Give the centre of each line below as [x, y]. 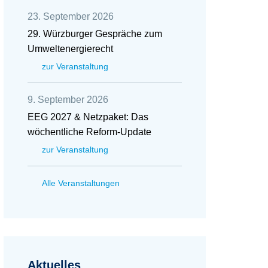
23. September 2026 [71, 16]
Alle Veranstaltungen [81, 183]
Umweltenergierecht [70, 49]
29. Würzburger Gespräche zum [95, 34]
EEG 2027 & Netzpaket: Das [88, 117]
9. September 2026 [68, 100]
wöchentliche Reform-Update [89, 132]
